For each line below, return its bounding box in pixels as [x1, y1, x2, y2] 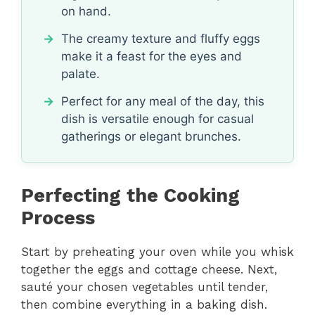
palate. [61, 66, 100, 81]
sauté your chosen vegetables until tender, [21, 279, 268, 294]
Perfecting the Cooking [21, 184, 240, 207]
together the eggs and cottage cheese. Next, [21, 262, 277, 276]
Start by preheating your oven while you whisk [21, 244, 294, 259]
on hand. [61, 4, 111, 18]
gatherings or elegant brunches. [61, 129, 241, 143]
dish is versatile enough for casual [61, 111, 254, 126]
